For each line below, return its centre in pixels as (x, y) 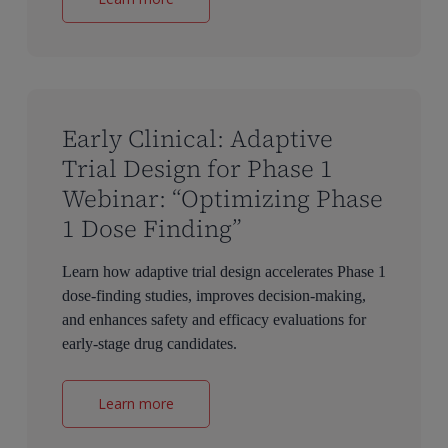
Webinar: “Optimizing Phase (222, 198)
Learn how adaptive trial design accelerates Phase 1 (223, 271)
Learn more (135, 403)
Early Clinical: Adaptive (197, 138)
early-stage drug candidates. (149, 343)
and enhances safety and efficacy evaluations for (213, 319)
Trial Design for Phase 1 (197, 168)
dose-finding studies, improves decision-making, (213, 295)
